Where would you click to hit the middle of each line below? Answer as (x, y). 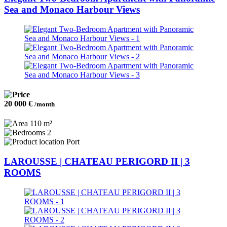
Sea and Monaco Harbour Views (72, 10)
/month (45, 104)
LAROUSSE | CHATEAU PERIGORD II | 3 (97, 162)
